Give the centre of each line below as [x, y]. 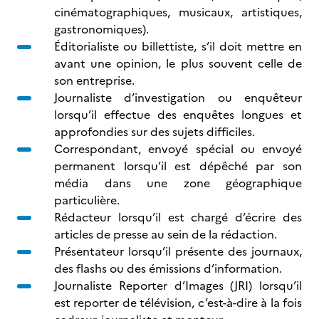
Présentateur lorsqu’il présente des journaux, [178, 251]
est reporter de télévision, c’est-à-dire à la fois [178, 303]
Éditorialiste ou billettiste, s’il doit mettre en [178, 46]
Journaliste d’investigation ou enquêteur [178, 98]
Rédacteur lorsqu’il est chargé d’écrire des [178, 217]
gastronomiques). [101, 29]
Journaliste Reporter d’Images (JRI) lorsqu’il [178, 286]
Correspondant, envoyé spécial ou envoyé [178, 149]
